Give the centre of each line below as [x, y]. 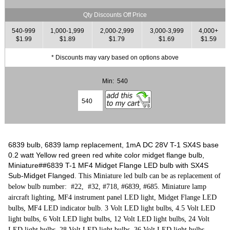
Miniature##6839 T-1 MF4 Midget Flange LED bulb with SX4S [109, 165]
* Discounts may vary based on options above [115, 57]
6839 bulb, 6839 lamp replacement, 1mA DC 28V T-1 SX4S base [114, 145]
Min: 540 [115, 81]
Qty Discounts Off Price [115, 15]
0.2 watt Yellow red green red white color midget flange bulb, [107, 155]
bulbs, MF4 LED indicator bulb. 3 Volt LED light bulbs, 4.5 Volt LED [112, 208]
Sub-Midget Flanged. [44, 175]
